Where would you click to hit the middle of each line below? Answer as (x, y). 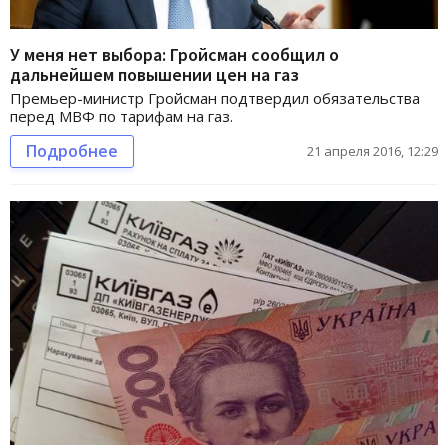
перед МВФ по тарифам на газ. (121, 115)
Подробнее (72, 150)
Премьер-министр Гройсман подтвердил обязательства (215, 97)
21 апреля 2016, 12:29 (372, 150)
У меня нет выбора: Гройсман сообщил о (174, 54)
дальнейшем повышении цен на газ (154, 74)
